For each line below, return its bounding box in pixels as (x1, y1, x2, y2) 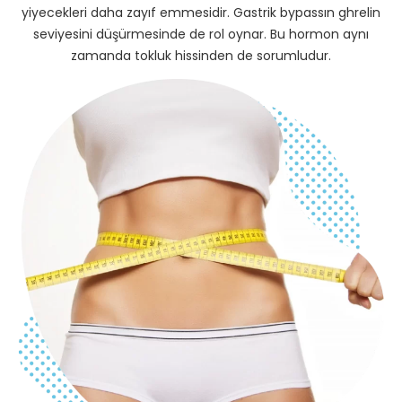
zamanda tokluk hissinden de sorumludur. (71, 46, 331, 65)
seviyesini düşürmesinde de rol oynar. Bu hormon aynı (33, 24, 369, 43)
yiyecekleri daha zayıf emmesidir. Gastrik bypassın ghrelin (22, 3, 380, 22)
